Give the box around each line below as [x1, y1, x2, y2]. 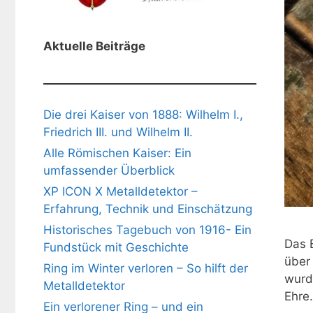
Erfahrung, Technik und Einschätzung [43, 201, 252, 216]
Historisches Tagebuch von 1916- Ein [43, 222, 252, 237]
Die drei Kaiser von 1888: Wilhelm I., [43, 107, 243, 122]
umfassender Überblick [43, 163, 175, 177]
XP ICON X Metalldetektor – [43, 184, 198, 198]
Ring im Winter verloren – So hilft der [43, 261, 248, 275]
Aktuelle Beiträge [43, 38, 145, 53]
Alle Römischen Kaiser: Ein [43, 145, 191, 160]
